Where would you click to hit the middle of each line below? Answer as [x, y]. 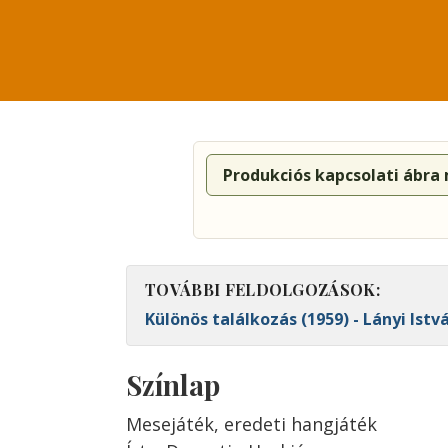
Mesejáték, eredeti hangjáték [251, 424]
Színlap [173, 384]
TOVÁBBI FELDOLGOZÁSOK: [263, 289]
